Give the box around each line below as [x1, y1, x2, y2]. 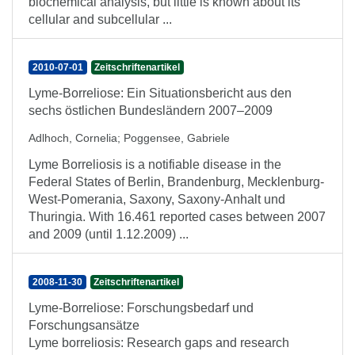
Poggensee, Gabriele [124, 132, 230, 144]
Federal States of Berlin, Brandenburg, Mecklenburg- [29, 175, 324, 189]
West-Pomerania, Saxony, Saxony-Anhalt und [29, 193, 285, 206]
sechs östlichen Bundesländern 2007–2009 [29, 104, 273, 117]
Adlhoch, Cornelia [29, 132, 117, 144]
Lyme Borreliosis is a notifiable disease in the [29, 158, 281, 171]
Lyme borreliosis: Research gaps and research [29, 336, 289, 349]
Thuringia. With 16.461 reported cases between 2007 [29, 210, 326, 223]
